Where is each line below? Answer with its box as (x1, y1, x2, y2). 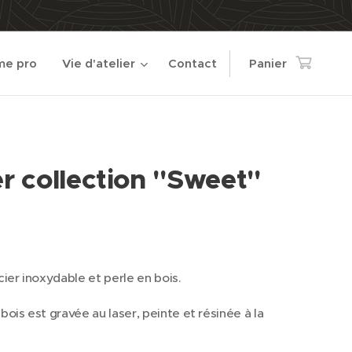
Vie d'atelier (62, 56, 135, 71)
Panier (249, 56, 287, 71)
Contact (168, 56, 217, 71)
